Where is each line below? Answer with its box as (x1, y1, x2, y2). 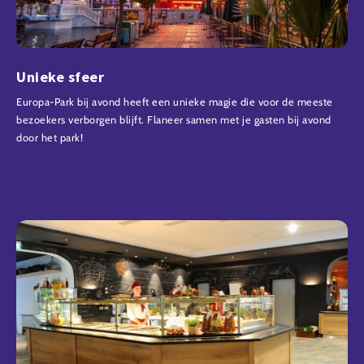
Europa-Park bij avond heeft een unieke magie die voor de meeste (16, 95, 333, 108)
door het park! (16, 131, 83, 144)
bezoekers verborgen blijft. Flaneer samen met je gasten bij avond (16, 113, 331, 126)
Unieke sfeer (16, 67, 104, 86)
